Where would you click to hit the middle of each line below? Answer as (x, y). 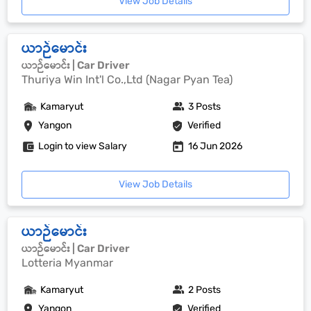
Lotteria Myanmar (67, 263)
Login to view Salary (83, 146)
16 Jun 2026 (216, 146)
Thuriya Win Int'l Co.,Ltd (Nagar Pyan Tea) (127, 79)
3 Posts (205, 107)
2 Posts (205, 290)
